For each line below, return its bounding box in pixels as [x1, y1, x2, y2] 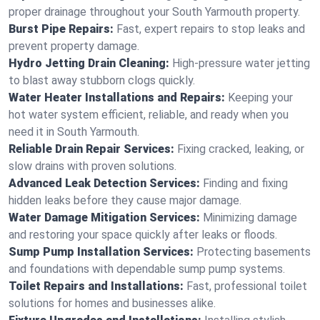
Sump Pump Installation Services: [9, 245, 194, 259]
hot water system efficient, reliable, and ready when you [9, 108, 289, 121]
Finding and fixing [203, 176, 288, 190]
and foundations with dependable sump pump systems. [9, 262, 285, 276]
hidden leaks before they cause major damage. [9, 194, 241, 207]
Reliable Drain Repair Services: [9, 142, 174, 156]
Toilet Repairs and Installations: [9, 279, 184, 293]
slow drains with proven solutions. [9, 159, 176, 173]
